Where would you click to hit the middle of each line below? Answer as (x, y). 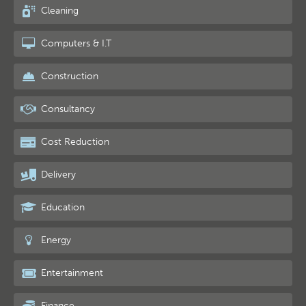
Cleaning (59, 10)
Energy (55, 240)
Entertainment (71, 273)
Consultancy (67, 109)
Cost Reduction (74, 141)
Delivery (57, 174)
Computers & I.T (75, 43)
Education (62, 207)
